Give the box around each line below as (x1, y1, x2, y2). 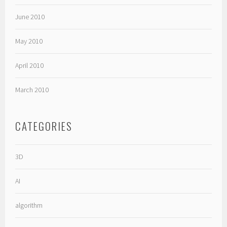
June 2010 (15, 12, 45, 22)
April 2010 (15, 60, 44, 70)
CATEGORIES (15, 118, 73, 134)
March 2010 (15, 85, 49, 94)
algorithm (15, 200, 43, 210)
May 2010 (15, 36, 43, 46)
